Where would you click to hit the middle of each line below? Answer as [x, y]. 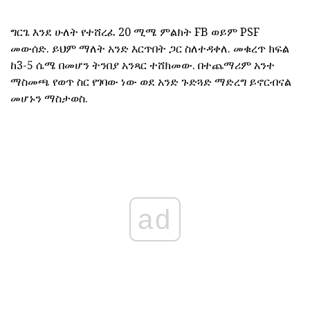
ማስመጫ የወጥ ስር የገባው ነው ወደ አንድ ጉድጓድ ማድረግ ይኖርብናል [151, 82]
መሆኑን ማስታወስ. [49, 99]
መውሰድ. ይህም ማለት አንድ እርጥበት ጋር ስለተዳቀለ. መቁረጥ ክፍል [150, 49]
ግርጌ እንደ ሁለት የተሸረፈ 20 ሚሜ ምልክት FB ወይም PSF [135, 32]
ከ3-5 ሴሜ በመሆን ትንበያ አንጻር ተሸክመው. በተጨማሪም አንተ [143, 65]
